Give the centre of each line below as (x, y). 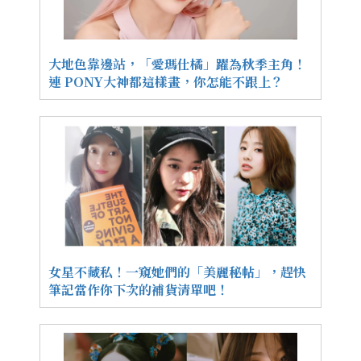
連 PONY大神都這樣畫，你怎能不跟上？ (166, 81)
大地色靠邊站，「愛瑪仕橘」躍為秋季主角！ (177, 64)
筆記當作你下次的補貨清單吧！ (139, 289)
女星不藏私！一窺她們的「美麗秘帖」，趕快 (177, 272)
